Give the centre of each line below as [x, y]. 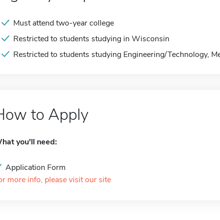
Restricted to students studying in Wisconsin [91, 39]
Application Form [36, 167]
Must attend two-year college [64, 23]
